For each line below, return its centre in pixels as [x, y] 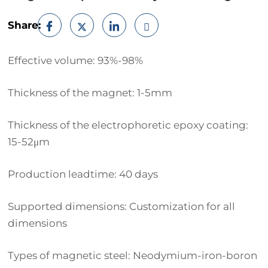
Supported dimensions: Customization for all [121, 206]
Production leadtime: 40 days [83, 174]
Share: [24, 25]
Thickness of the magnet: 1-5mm [90, 93]
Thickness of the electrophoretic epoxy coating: [128, 125]
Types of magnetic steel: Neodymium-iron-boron [132, 255]
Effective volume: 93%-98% [75, 60]
